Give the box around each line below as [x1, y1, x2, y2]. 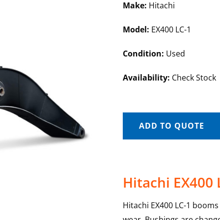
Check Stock [169, 72, 216, 83]
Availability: [122, 72, 170, 83]
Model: [122, 24, 149, 35]
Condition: [122, 48, 164, 59]
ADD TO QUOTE [138, 120, 204, 131]
